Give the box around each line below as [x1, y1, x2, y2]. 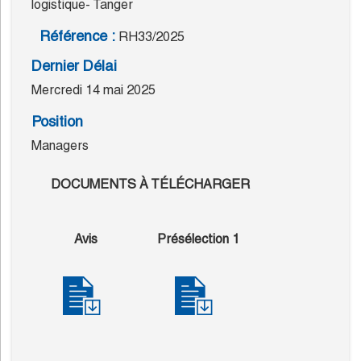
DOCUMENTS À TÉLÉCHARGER [51, 176, 250, 193]
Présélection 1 [156, 231, 239, 247]
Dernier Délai [31, 57, 117, 75]
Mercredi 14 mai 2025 [31, 82, 156, 98]
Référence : [39, 27, 115, 45]
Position [31, 113, 83, 131]
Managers [31, 138, 89, 154]
